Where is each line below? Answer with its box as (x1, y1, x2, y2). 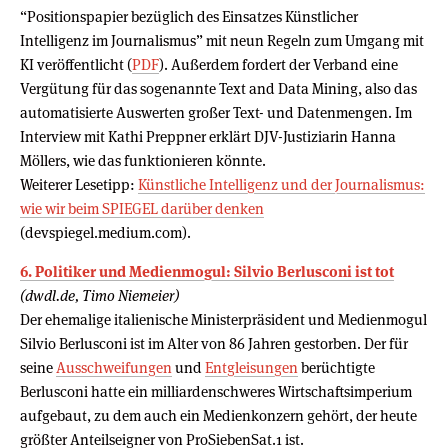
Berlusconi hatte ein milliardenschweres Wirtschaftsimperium (20, 381, 412, 401)
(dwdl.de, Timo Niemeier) (20, 285, 179, 305)
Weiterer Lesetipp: (20, 174, 138, 194)
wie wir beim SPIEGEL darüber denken (20, 198, 264, 218)
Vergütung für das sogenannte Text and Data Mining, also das (20, 78, 417, 98)
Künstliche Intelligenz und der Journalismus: (138, 174, 425, 194)
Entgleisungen (205, 357, 298, 377)
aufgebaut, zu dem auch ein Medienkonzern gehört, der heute (20, 405, 417, 425)
